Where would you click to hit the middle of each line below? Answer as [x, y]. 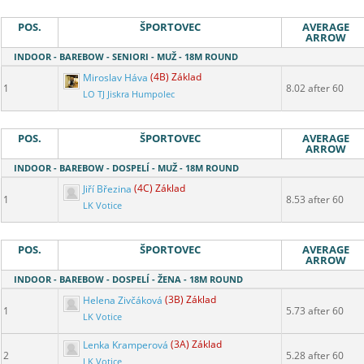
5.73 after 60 [315, 311]
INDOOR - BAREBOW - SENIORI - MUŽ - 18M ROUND [126, 57]
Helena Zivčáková [123, 300]
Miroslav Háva [115, 77]
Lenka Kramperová [126, 344]
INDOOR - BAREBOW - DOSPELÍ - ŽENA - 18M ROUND [128, 279]
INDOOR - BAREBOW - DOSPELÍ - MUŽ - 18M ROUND [126, 168]
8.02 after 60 [315, 89]
